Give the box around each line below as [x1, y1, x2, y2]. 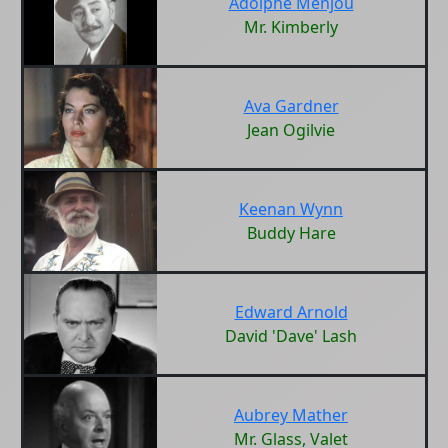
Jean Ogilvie [247, 119, 335, 141]
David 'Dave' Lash [225, 325, 357, 347]
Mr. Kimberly [244, 16, 338, 38]
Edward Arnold [234, 301, 348, 323]
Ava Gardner [243, 95, 339, 117]
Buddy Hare [246, 222, 336, 244]
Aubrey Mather [234, 404, 348, 426]
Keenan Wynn [239, 198, 343, 220]
